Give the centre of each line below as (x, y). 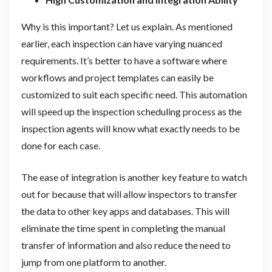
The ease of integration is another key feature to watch (134, 177)
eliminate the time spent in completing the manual (123, 228)
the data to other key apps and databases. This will (125, 211)
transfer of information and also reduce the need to (126, 245)
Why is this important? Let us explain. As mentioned (127, 27)
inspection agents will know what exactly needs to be (130, 129)
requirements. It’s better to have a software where (124, 61)
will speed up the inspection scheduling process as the (131, 112)
